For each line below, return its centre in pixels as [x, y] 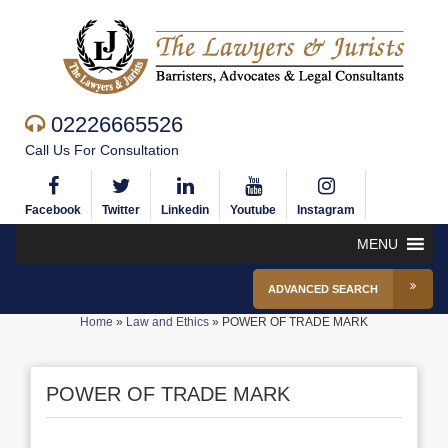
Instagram [326, 210]
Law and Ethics [167, 322]
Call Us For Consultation [102, 150]
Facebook [53, 210]
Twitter [121, 210]
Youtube [253, 210]
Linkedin [185, 210]
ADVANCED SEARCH [323, 289]
